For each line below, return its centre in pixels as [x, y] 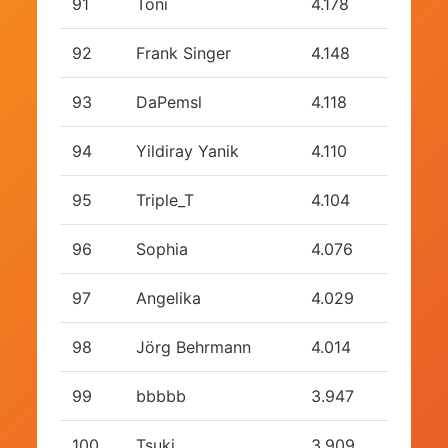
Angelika [168, 298]
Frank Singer [183, 53]
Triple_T [164, 200]
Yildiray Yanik [187, 151]
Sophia [161, 249]
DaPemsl [168, 102]
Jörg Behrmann [193, 347]
